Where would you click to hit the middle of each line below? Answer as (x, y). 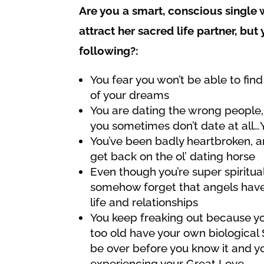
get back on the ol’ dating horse (173, 156)
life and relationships (144, 202)
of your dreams (130, 95)
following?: (109, 50)
